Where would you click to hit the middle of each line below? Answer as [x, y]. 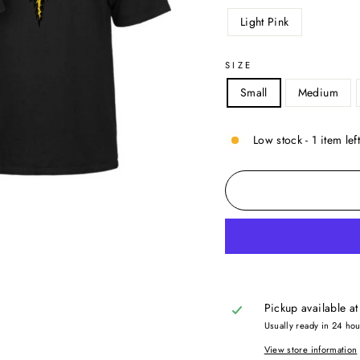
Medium [318, 93]
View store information [311, 350]
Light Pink [265, 22]
